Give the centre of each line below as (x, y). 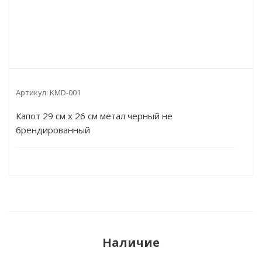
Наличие (131, 242)
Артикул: (32, 92)
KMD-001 (65, 92)
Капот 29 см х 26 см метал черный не (94, 116)
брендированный (53, 130)
